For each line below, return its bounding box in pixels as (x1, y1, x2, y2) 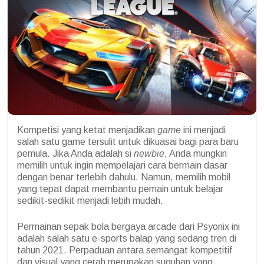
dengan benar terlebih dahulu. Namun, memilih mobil (17, 172, 230, 183)
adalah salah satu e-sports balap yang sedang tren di (17, 233, 236, 244)
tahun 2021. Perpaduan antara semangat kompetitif (17, 245, 232, 256)
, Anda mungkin (164, 148, 227, 159)
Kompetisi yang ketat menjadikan (17, 125, 157, 136)
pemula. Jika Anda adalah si (17, 148, 134, 159)
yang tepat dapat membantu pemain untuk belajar (17, 184, 223, 194)
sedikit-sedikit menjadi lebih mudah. (17, 196, 163, 206)
